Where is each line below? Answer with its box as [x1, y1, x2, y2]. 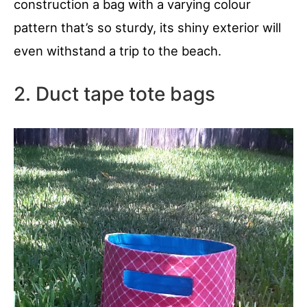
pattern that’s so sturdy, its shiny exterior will [14, 20, 281, 36]
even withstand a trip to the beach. [14, 43, 221, 59]
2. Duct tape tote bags [14, 82, 215, 106]
